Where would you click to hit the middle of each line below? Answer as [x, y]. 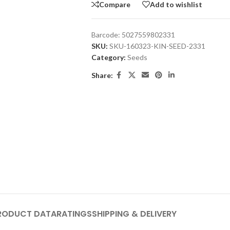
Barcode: [106, 35]
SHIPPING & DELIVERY [134, 214]
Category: [108, 57]
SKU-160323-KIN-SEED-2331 [157, 46]
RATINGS [74, 214]
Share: [102, 75]
